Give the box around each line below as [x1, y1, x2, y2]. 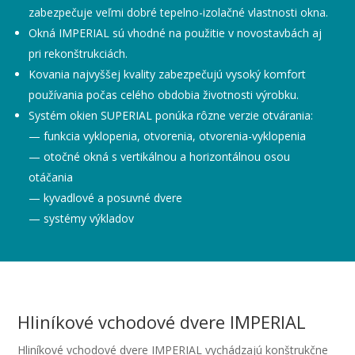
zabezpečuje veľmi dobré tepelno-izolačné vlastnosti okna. [29, 5, 329, 20]
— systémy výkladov [29, 211, 135, 226]
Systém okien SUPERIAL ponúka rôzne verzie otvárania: [29, 108, 314, 123]
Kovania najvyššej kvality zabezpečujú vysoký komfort [29, 67, 307, 82]
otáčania [29, 170, 74, 185]
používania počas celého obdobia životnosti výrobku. [29, 87, 300, 102]
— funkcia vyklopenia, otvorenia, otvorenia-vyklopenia [29, 128, 307, 143]
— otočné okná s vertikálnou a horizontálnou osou [29, 149, 291, 164]
